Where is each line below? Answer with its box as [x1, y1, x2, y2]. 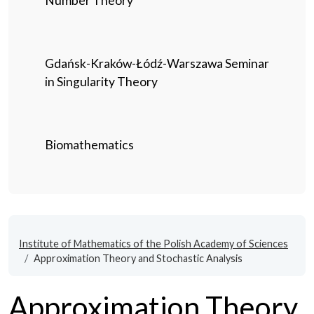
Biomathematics [45, 137, 134, 153]
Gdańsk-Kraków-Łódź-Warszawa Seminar [45, 56, 269, 71]
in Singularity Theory [45, 74, 158, 90]
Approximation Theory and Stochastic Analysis [34, 252, 243, 265]
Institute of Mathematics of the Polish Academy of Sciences [19, 238, 288, 250]
